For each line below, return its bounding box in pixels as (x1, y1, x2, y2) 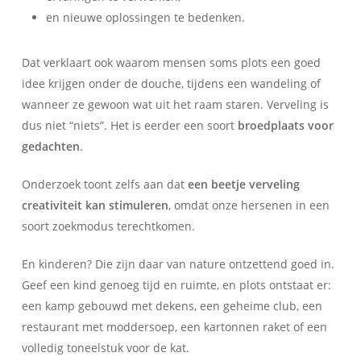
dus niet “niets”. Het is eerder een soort (21, 118, 238, 133)
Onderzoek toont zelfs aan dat (21, 176, 188, 192)
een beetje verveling (187, 176, 300, 192)
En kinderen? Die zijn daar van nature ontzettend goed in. (21, 256, 334, 272)
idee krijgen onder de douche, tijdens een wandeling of (21, 76, 321, 91)
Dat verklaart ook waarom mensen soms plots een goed (21, 55, 321, 70)
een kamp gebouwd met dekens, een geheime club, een (21, 298, 322, 313)
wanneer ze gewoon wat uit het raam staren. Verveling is (21, 97, 329, 112)
